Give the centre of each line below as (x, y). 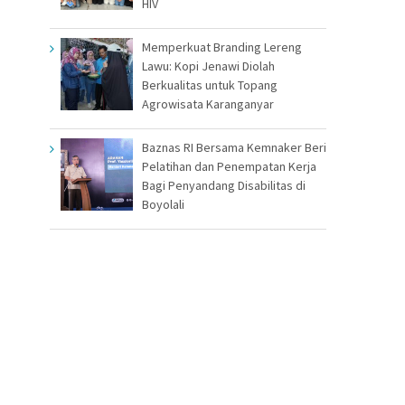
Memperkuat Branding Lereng (222, 47)
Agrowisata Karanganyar (208, 104)
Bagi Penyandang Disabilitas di (224, 185)
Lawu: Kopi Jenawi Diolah (208, 66)
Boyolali (163, 204)
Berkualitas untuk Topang (210, 85)
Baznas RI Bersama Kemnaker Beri (234, 147)
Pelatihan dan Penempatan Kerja (229, 166)
